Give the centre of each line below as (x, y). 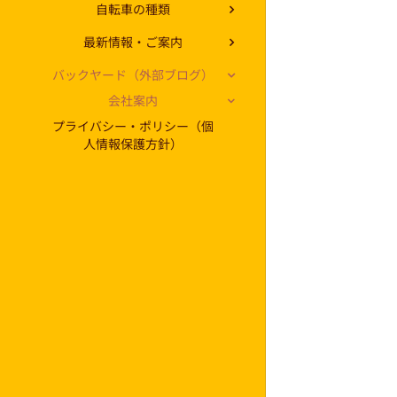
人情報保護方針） (133, 144)
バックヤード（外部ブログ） (133, 75)
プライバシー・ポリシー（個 (133, 126)
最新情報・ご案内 (133, 42)
